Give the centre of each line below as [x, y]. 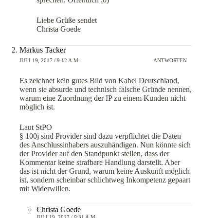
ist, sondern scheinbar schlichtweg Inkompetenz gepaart [105, 180]
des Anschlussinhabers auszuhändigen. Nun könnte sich [105, 145]
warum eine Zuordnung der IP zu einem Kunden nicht [102, 98]
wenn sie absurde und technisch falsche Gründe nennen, [106, 89]
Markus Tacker [43, 50]
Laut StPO [36, 127]
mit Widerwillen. [45, 188]
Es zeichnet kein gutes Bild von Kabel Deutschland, [99, 80]
